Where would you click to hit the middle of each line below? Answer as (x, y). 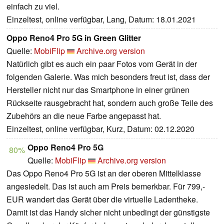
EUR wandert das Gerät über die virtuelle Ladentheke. (102, 199)
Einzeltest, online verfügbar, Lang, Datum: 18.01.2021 (101, 19)
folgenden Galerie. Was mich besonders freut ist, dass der (108, 77)
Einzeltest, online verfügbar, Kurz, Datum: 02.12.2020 (100, 129)
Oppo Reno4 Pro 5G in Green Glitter (74, 38)
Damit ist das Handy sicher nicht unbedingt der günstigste (108, 212)
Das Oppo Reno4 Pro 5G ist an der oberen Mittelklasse (104, 173)
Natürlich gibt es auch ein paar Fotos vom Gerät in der (102, 64)
